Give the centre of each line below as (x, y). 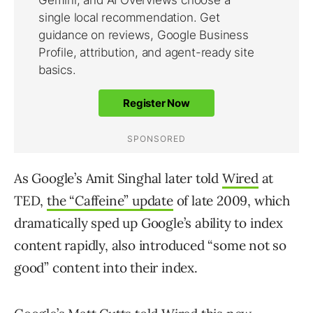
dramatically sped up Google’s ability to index (148, 223)
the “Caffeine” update (110, 201)
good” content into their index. (106, 268)
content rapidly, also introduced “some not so (150, 246)
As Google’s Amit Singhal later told (118, 179)
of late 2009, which (231, 201)
